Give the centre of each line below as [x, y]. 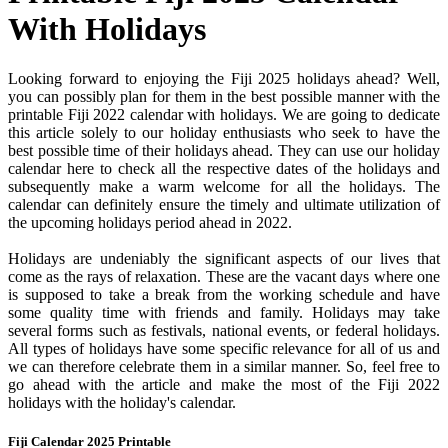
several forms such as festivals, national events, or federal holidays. [224, 330]
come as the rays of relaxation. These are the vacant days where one [224, 276]
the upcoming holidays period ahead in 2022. [150, 222]
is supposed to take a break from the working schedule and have [224, 294]
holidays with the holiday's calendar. [122, 402]
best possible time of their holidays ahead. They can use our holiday [224, 150]
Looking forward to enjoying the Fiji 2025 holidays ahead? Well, [224, 78]
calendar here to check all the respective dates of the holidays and [224, 168]
